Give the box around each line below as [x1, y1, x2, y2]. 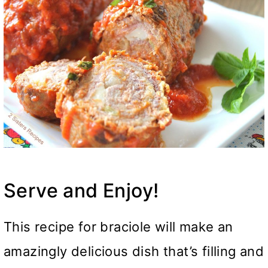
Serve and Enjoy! [4, 178, 159, 202]
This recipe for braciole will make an [4, 218, 233, 234]
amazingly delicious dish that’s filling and [4, 243, 264, 259]
